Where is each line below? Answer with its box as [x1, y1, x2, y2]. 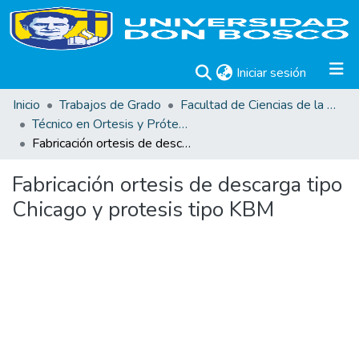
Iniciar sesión [236, 64, 306, 82]
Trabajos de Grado [59, 96, 161, 114]
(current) [305, 63, 353, 81]
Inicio [13, 96, 40, 114]
